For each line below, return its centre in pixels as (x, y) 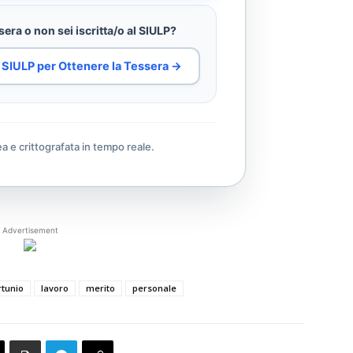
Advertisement (30, 230)
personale (154, 288)
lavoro (55, 288)
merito (100, 288)
